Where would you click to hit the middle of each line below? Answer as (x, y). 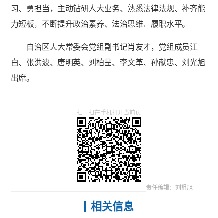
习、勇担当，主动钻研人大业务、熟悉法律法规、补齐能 (108, 8)
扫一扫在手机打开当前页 (109, 113)
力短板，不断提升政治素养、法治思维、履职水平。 (100, 24)
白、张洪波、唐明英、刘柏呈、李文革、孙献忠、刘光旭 (108, 62)
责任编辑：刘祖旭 (169, 188)
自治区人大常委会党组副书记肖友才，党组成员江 (112, 47)
